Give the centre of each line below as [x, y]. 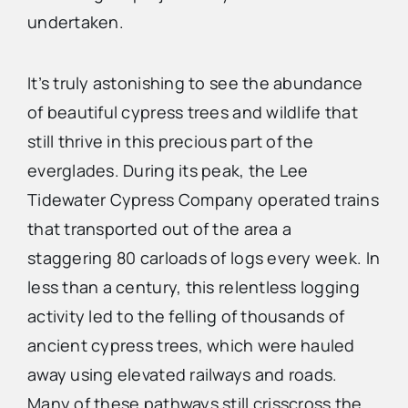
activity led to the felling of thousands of [186, 316]
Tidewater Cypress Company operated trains [203, 200]
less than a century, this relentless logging [193, 287]
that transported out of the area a [159, 229]
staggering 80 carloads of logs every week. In [204, 258]
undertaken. [75, 22]
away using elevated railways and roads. [182, 375]
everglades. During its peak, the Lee [168, 171]
